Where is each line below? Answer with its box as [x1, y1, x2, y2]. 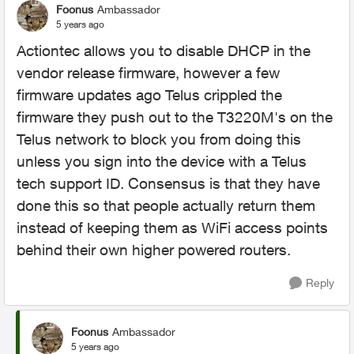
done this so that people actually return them [17, 197, 315, 214]
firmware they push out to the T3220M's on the [17, 108, 333, 126]
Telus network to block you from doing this [17, 130, 301, 148]
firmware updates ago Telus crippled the [17, 86, 282, 104]
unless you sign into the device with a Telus [17, 153, 307, 170]
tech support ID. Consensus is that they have [17, 175, 320, 192]
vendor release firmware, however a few [17, 64, 280, 81]
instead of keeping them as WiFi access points [17, 219, 328, 236]
